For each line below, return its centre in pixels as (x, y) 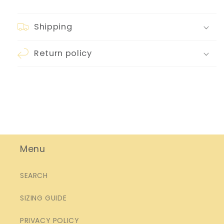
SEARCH (34, 175)
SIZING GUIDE (43, 198)
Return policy (63, 53)
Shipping (53, 27)
